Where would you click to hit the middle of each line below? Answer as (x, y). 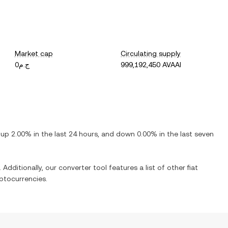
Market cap (34, 53)
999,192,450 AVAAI (151, 65)
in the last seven (186, 134)
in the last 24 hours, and (74, 134)
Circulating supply (151, 53)
